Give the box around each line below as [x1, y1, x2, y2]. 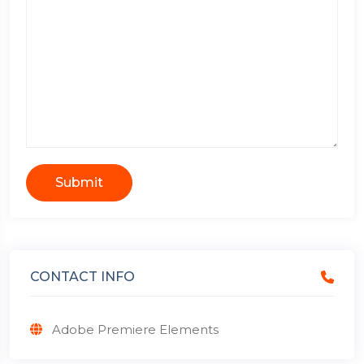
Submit [55, 175, 103, 190]
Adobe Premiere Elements [52, 322, 219, 337]
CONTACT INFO [30, 269, 135, 284]
